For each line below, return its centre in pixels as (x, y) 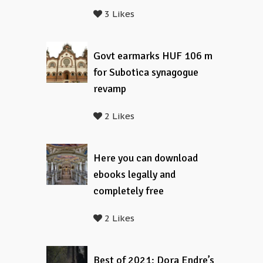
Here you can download (146, 158)
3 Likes (118, 14)
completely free (129, 191)
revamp (110, 89)
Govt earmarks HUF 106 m (153, 56)
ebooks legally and (134, 174)
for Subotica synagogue (146, 72)
